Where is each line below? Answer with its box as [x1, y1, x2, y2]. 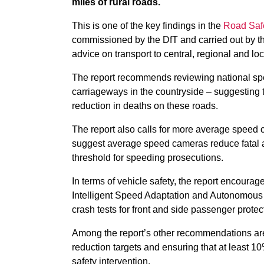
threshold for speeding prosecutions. [72, 153, 223, 163]
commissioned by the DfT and [72, 35, 196, 45]
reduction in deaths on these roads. [72, 101, 218, 111]
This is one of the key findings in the [72, 21, 223, 31]
